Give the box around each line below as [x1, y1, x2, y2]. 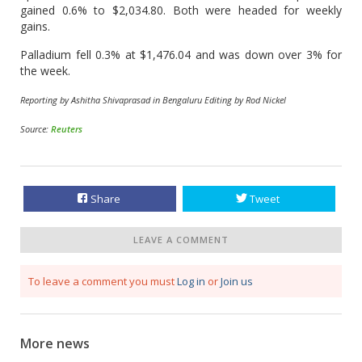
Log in [177, 273, 205, 288]
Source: [20, 123, 51, 135]
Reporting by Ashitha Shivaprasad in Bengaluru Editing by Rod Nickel [20, 94, 286, 106]
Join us [221, 273, 253, 288]
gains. [20, 19, 50, 34]
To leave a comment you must [28, 273, 177, 288]
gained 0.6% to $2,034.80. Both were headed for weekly [20, 2, 342, 18]
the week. [20, 63, 70, 78]
